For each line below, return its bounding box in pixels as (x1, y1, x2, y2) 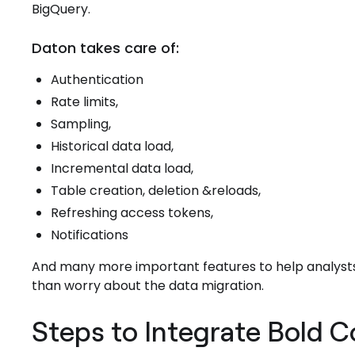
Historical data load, (51, 137, 174, 155)
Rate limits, (51, 93, 118, 111)
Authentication (51, 71, 143, 89)
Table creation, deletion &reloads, (51, 181, 261, 200)
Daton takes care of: (32, 38, 179, 58)
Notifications (51, 226, 128, 244)
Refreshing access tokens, (51, 204, 213, 222)
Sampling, (51, 115, 111, 133)
